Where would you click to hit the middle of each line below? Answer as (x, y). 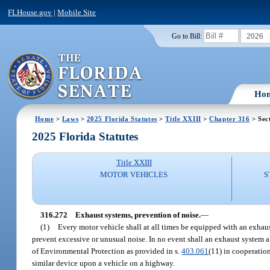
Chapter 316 (230, 118)
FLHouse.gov (30, 12)
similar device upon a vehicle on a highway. (104, 263)
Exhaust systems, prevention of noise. (138, 215)
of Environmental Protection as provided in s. (107, 251)
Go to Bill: (187, 36)
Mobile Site (77, 12)
